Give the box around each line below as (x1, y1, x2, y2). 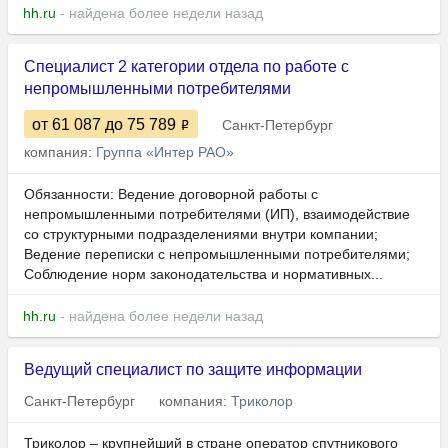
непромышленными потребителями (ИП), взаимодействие (24, 206, 410, 223)
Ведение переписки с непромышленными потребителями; (24, 246, 410, 263)
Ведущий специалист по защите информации (24, 361, 362, 379)
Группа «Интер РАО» (96, 144, 234, 161)
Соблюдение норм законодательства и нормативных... (24, 266, 383, 283)
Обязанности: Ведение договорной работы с (24, 186, 318, 203)
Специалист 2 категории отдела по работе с (24, 58, 349, 76)
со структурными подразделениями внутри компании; (24, 226, 378, 243)
